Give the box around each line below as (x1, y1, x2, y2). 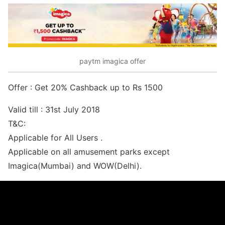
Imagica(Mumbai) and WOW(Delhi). (8, 160, 142, 171)
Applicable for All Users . (8, 132, 102, 143)
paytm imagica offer (79, 57, 146, 66)
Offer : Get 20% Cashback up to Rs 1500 (8, 82, 163, 92)
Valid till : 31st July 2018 (8, 104, 100, 115)
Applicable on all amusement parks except (8, 146, 170, 157)
